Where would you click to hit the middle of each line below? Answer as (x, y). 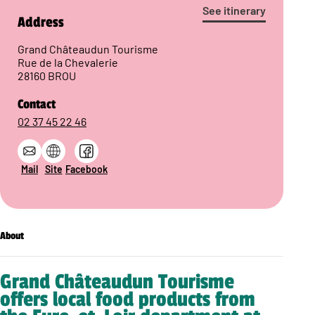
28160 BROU (47, 76)
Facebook (86, 169)
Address (41, 23)
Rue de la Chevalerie (68, 63)
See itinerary (234, 11)
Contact (37, 104)
